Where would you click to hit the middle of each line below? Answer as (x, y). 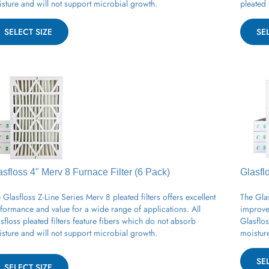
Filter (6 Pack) (139, 168)
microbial (111, 228)
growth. (143, 228)
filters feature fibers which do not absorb (122, 216)
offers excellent (189, 192)
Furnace (90, 168)
